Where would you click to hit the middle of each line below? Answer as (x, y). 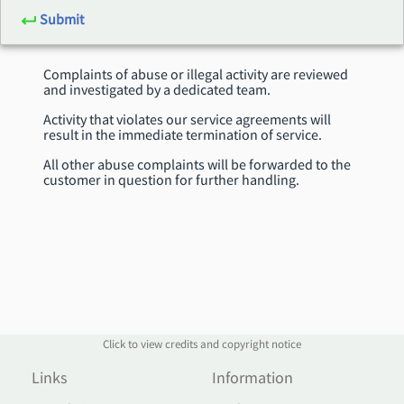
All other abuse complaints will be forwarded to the (197, 165)
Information (252, 377)
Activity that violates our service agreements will (187, 119)
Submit (62, 18)
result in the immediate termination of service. (183, 135)
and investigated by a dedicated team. (157, 90)
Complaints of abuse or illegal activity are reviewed (196, 74)
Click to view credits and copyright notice (202, 344)
